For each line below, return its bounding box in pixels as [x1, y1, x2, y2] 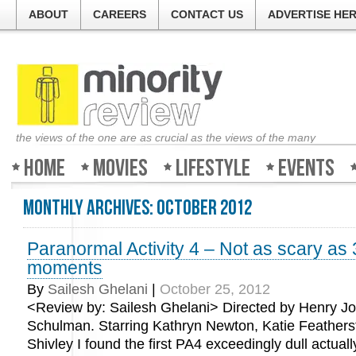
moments [27, 257, 103, 278]
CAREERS [93, 8, 146, 21]
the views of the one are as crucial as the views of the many [16, 131, 315, 144]
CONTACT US [171, 8, 243, 21]
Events [278, 154, 335, 183]
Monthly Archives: [23, 196, 157, 221]
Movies [93, 154, 148, 183]
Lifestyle [176, 154, 250, 183]
